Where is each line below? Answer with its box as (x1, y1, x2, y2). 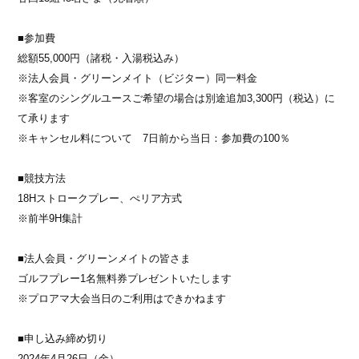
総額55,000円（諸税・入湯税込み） (18, 51, 185, 64)
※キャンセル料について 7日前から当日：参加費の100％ (18, 131, 291, 144)
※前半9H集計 (18, 212, 83, 224)
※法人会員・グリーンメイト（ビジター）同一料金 (18, 71, 258, 84)
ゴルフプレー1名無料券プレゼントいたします (18, 272, 232, 284)
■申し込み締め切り (18, 332, 108, 345)
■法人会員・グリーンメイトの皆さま (18, 252, 192, 264)
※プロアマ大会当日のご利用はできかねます (18, 292, 227, 305)
